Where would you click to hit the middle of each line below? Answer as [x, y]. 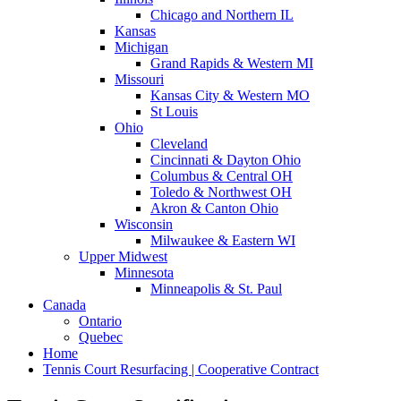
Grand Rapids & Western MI [232, 64]
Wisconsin [144, 225]
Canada [64, 305]
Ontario [100, 321]
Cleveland [179, 144]
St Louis [174, 112]
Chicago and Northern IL [222, 15]
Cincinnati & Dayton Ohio [226, 160]
